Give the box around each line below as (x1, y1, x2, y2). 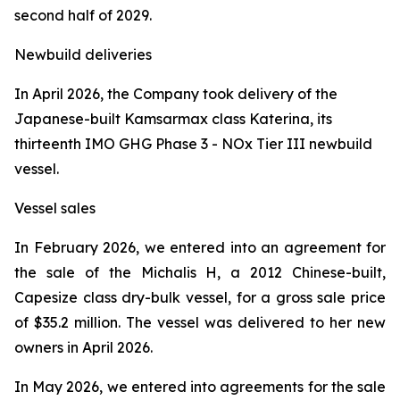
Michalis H (140, 263, 218, 281)
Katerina (249, 110, 310, 128)
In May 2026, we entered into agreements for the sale (14, 378, 386, 396)
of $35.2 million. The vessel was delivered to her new (14, 313, 386, 331)
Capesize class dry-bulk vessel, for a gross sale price (14, 288, 386, 306)
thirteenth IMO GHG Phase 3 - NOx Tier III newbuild (14, 135, 372, 153)
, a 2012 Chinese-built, (217, 263, 386, 281)
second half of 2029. (14, 6, 152, 24)
